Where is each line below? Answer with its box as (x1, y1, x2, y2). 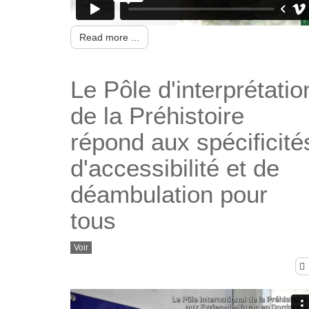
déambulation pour (70, 180, 268, 208)
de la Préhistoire (70, 101, 244, 129)
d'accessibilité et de (70, 154, 279, 181)
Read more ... (79, 31, 139, 43)
